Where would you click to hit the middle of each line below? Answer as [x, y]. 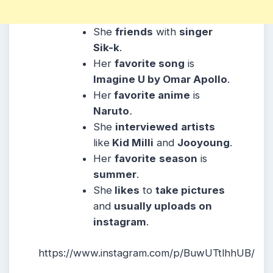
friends [134, 31]
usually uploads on [163, 206]
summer [115, 174]
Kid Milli [132, 142]
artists [198, 126]
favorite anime [151, 95]
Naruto [112, 111]
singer [196, 31]
